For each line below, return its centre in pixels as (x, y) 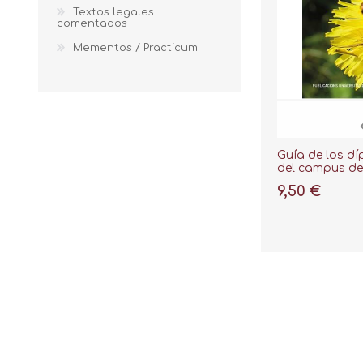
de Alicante (310, 181)
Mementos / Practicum (135, 47)
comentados (92, 23)
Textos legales (113, 12)
